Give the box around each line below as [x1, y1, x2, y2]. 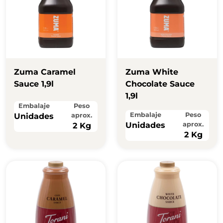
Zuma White [125, 67, 178, 77]
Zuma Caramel [14, 67, 76, 77]
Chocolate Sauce [125, 79, 195, 89]
